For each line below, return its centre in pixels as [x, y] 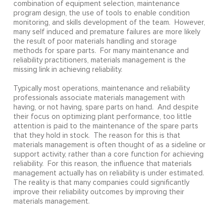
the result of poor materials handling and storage [95, 42]
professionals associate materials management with [99, 98]
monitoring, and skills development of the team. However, [109, 23]
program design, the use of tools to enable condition [101, 13]
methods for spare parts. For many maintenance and [101, 51]
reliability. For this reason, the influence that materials [102, 164]
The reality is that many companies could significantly [101, 183]
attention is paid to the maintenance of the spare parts [106, 126]
